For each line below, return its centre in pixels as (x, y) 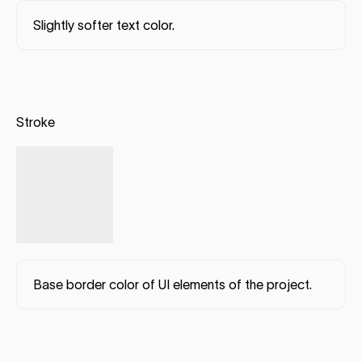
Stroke (36, 122)
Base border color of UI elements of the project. (173, 285)
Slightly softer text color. (104, 25)
